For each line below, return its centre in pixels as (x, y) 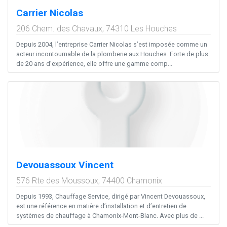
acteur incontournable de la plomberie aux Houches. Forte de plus (112, 54)
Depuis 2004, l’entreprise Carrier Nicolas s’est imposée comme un (112, 45)
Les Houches (154, 29)
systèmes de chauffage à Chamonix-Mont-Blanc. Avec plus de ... (110, 216)
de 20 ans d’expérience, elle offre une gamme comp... (94, 64)
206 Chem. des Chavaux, (61, 29)
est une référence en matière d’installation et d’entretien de (101, 206)
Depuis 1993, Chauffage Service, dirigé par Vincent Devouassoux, (111, 197)
